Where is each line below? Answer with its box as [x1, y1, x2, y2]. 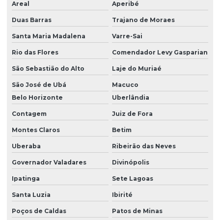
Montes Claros [12, 126, 60, 134]
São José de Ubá [12, 81, 66, 89]
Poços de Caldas [12, 207, 66, 215]
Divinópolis [111, 159, 149, 166]
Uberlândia [111, 94, 149, 102]
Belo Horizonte [12, 94, 63, 102]
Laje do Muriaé [111, 65, 162, 73]
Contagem [12, 110, 47, 118]
